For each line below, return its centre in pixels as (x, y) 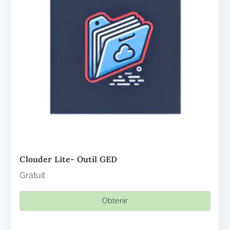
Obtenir (115, 200)
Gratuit (33, 175)
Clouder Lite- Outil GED (69, 159)
